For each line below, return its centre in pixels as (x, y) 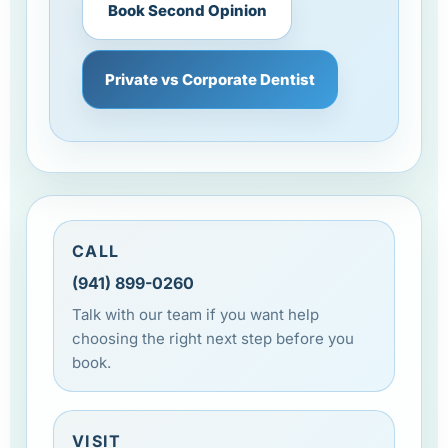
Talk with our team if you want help (195, 314)
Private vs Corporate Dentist (210, 79)
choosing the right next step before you (213, 338)
